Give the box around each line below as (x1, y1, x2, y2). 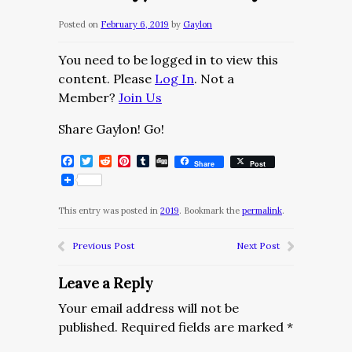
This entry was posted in (58, 205, 160, 216)
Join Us (119, 90, 162, 105)
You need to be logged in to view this (58, 52, 278, 68)
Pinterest (130, 153, 187, 169)
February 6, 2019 (101, 19, 169, 30)
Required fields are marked (121, 319, 287, 335)
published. (58, 319, 118, 335)
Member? (58, 90, 119, 105)
